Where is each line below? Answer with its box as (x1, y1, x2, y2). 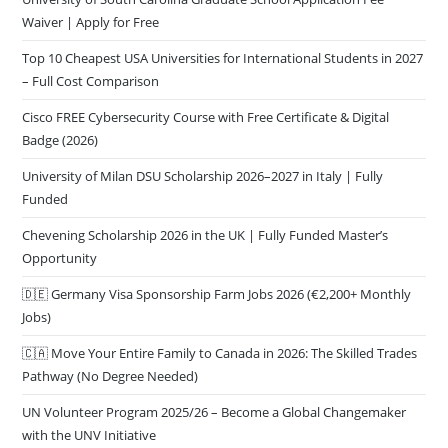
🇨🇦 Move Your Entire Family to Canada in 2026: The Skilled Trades (22, 344, 418, 362)
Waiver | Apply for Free (22, 13, 160, 31)
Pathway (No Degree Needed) (22, 367, 199, 385)
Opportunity (22, 249, 98, 267)
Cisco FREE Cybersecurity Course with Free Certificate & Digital (22, 108, 390, 126)
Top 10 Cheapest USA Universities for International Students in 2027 (22, 49, 424, 67)
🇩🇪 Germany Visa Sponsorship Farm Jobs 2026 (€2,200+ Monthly (22, 285, 412, 303)
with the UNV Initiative (22, 426, 157, 444)
